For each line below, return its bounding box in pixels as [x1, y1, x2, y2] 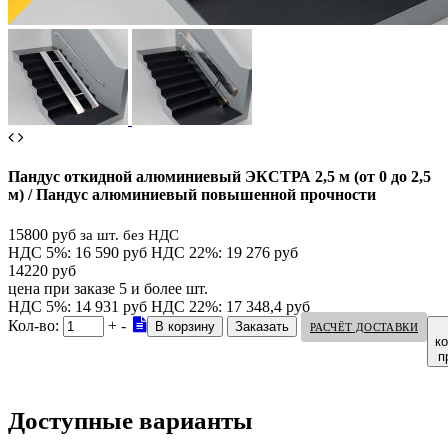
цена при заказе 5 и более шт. [8, 279, 208, 297]
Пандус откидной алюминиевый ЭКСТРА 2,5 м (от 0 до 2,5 [8, 168, 431, 186]
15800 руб [8, 225, 76, 243]
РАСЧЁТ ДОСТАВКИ [310, 320, 418, 333]
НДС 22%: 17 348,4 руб [151, 297, 310, 315]
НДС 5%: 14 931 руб [8, 297, 147, 315]
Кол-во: [8, 316, 63, 334]
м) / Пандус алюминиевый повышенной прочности [8, 186, 376, 204]
